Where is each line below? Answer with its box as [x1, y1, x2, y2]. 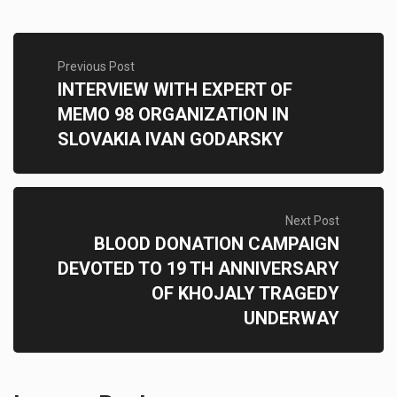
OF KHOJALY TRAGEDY [152, 283, 339, 304]
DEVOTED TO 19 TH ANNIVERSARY [58, 258, 339, 279]
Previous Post [58, 59, 135, 74]
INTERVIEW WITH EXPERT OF [58, 79, 292, 100]
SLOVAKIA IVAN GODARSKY [58, 128, 284, 150]
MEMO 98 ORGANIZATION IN [58, 104, 289, 125]
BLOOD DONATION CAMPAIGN [94, 233, 339, 254]
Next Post [285, 214, 339, 228]
